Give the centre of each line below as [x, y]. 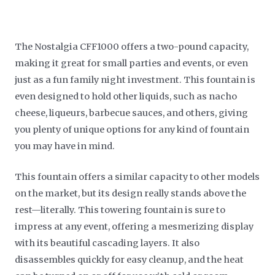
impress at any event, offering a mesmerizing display [134, 226]
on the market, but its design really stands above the [131, 193]
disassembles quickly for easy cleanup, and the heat [130, 259]
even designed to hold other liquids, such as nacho [126, 96]
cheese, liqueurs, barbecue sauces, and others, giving [132, 113]
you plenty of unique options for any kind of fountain [132, 129]
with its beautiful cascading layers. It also [107, 243]
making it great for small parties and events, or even [132, 63]
